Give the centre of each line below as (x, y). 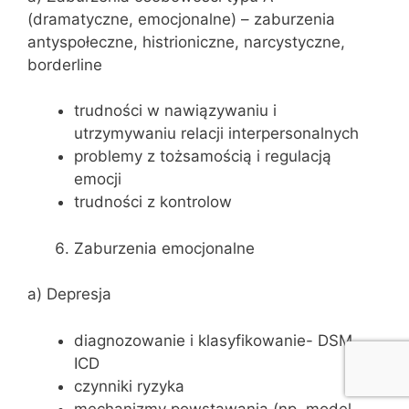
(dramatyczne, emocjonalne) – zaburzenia (181, 19)
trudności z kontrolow (153, 202)
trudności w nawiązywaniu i (175, 110)
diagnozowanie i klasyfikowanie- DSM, (215, 340)
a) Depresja (69, 294)
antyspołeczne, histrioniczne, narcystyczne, (186, 42)
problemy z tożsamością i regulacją (203, 156)
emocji (98, 179)
